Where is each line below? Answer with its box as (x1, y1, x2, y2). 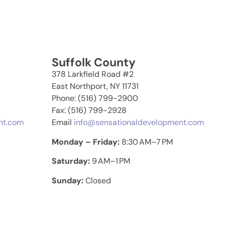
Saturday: (52, 156, 92, 167)
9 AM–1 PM (92, 156, 131, 167)
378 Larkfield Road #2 (52, 69, 134, 80)
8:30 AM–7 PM (122, 136, 173, 147)
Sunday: (52, 175, 86, 186)
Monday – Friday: (52, 136, 122, 147)
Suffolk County (52, 55, 136, 70)
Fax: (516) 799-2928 (52, 105, 127, 116)
